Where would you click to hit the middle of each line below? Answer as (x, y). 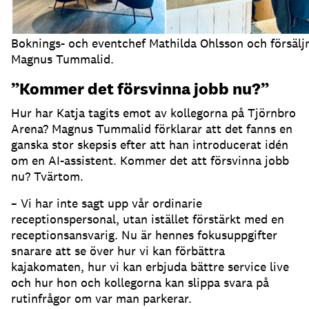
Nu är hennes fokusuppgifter (199, 235)
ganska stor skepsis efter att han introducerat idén (150, 145)
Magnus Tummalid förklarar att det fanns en (172, 129)
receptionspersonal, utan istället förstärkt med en (148, 219)
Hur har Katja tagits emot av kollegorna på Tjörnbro (153, 113)
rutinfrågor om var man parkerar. (101, 299)
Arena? (31, 129)
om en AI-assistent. (66, 161)
